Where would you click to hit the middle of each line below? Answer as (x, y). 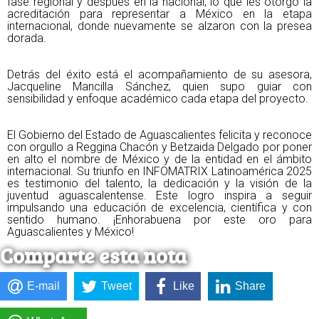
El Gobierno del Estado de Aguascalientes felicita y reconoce (159, 135)
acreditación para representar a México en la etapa (159, 14)
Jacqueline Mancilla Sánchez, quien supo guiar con (159, 87)
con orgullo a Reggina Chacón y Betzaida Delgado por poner (159, 147)
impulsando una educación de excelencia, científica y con (159, 208)
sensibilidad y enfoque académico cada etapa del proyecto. (159, 99)
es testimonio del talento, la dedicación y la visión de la (159, 183)
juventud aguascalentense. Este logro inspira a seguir (159, 195)
